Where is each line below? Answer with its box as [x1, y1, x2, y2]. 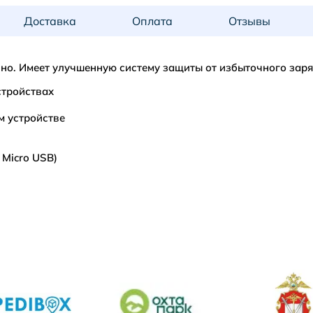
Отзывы [228, 14, 270, 29]
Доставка [24, 14, 76, 29]
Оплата [132, 14, 173, 29]
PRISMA [21, 206, 77, 224]
